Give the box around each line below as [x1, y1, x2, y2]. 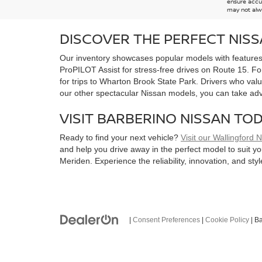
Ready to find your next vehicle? [60, 133, 181, 143]
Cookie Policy [205, 216, 249, 225]
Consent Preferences [133, 216, 200, 225]
